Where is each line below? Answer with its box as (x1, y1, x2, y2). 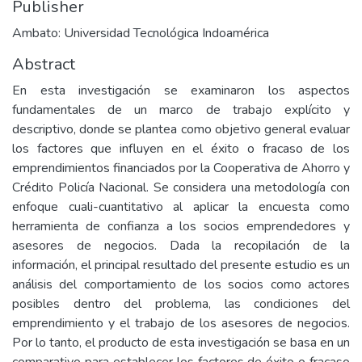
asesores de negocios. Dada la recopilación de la (12, 237, 350, 255)
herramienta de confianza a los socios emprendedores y (12, 217, 350, 235)
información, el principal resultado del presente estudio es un (12, 256, 350, 274)
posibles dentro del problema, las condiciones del (12, 295, 350, 313)
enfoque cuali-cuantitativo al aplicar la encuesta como (12, 198, 350, 216)
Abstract (12, 53, 75, 75)
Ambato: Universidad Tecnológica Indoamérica (12, 24, 269, 42)
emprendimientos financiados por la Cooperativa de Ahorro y (12, 159, 350, 177)
